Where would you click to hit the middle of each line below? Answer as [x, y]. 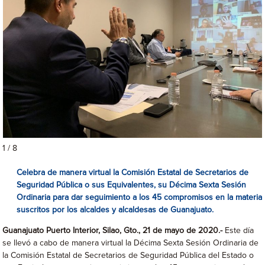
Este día [238, 231]
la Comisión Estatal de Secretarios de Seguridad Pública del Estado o [128, 256]
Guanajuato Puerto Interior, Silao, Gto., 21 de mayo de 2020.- [113, 231]
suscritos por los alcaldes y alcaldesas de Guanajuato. [115, 210]
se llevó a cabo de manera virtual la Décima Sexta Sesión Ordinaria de [131, 243]
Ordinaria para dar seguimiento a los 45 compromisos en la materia [140, 198]
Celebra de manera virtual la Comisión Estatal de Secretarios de [133, 173]
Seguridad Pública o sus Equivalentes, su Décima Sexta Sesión [132, 185]
